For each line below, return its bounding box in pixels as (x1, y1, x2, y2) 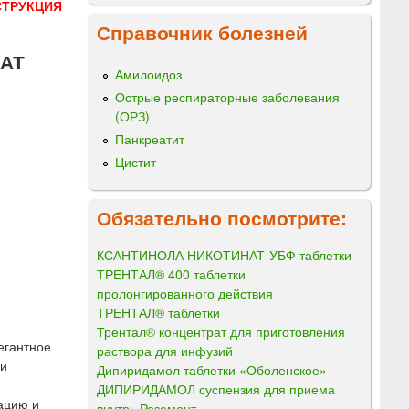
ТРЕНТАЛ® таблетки (97, 302, 220, 321)
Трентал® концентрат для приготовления (97, 321, 345, 341)
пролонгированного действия (97, 283, 273, 302)
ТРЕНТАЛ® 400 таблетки (97, 264, 246, 283)
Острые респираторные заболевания (115, 87, 340, 106)
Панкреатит (115, 130, 184, 149)
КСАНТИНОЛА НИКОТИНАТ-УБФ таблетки (97, 245, 351, 264)
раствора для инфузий (97, 341, 233, 360)
